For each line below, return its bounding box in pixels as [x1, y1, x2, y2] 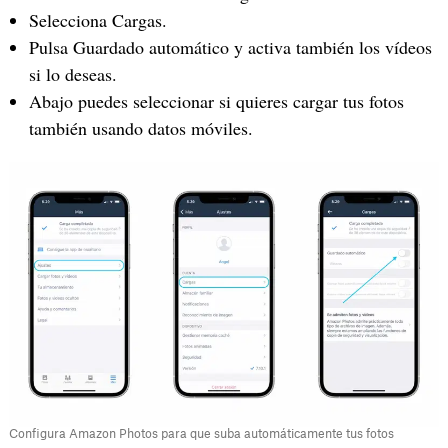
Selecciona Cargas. [28, 7, 167, 32]
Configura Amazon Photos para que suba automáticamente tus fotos [8, 427, 394, 440]
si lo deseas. [28, 61, 117, 86]
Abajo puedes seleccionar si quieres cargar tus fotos [28, 88, 404, 113]
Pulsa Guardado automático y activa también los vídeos [28, 34, 432, 59]
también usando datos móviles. [28, 115, 253, 140]
